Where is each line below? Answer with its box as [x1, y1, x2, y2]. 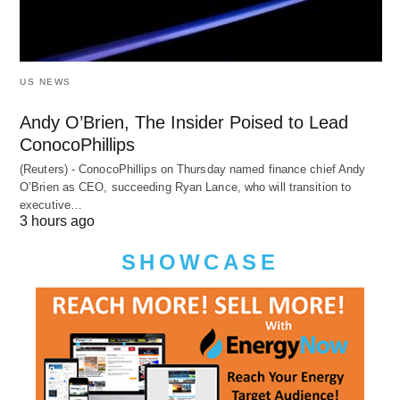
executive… [20, 198, 82, 212]
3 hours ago [20, 213, 95, 229]
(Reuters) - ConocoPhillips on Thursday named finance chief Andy [20, 162, 366, 177]
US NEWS [20, 77, 71, 87]
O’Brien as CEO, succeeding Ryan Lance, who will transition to [20, 180, 352, 195]
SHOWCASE [121, 250, 279, 275]
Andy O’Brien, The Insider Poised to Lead [20, 112, 348, 133]
